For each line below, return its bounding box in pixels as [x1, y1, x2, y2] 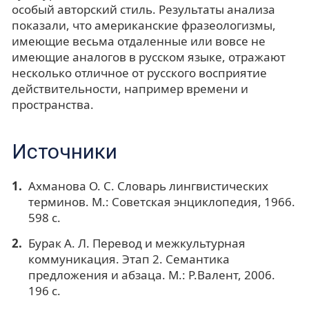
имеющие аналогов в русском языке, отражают [12, 48, 286, 65]
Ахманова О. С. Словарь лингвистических [28, 177, 268, 194]
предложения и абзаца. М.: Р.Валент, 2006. [28, 266, 275, 283]
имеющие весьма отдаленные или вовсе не [12, 32, 266, 49]
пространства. [12, 96, 94, 112]
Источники [12, 139, 117, 163]
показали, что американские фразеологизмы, [12, 17, 276, 33]
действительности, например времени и [12, 80, 248, 97]
